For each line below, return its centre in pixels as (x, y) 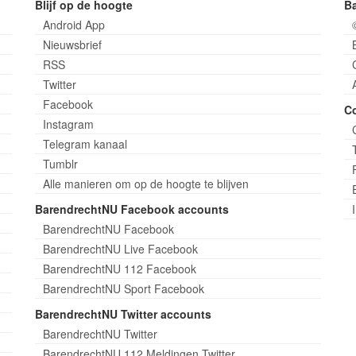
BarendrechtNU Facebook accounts (132, 209)
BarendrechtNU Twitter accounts (123, 314)
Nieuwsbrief (72, 44)
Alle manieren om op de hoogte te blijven (145, 184)
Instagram (68, 124)
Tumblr (60, 164)
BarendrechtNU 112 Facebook (119, 269)
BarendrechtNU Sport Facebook (123, 288)
